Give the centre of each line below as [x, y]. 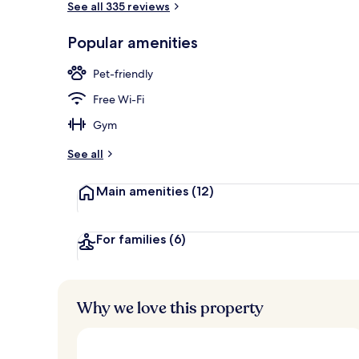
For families [133, 239]
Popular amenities [133, 42]
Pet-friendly [123, 73]
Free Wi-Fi [119, 99]
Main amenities [144, 191]
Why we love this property [170, 308]
